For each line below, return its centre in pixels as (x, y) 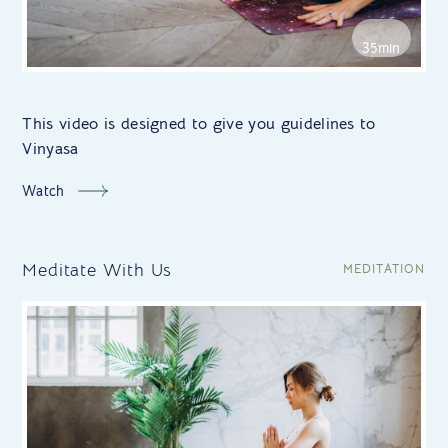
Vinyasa (50, 149)
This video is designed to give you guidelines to (199, 124)
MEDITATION (384, 269)
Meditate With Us (97, 270)
